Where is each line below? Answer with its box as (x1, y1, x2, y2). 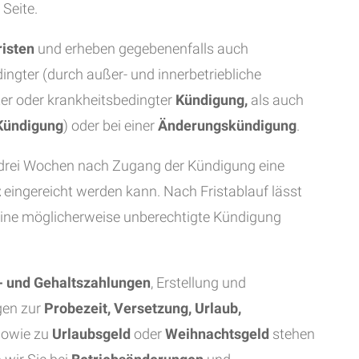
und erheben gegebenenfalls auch (34, 40, 248, 57)
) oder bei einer (63, 117, 158, 134)
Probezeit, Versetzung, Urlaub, (44, 300, 241, 317)
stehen (269, 325, 315, 342)
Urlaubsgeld (52, 325, 134, 342)
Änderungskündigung (158, 117, 296, 134)
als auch (248, 91, 304, 108)
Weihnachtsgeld (165, 325, 269, 342)
